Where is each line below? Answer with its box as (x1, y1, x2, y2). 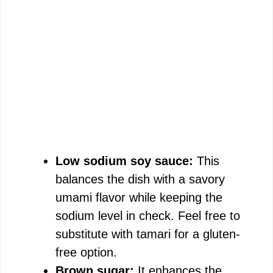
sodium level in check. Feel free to (55, 209, 240, 222)
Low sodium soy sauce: (55, 154, 193, 168)
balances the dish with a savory (55, 172, 225, 186)
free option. (55, 246, 117, 259)
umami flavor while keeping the (55, 191, 222, 204)
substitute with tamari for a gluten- (55, 227, 240, 241)
